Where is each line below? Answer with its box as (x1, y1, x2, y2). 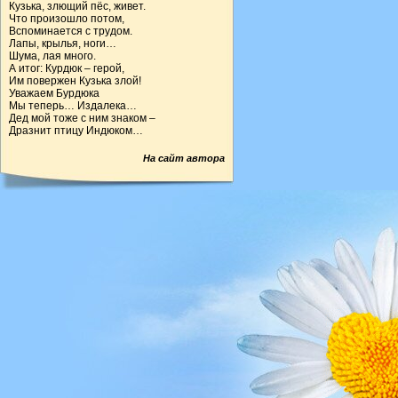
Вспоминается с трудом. (9, 25, 132, 38)
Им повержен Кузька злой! (9, 75, 141, 88)
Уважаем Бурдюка (9, 87, 99, 100)
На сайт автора (143, 153, 225, 164)
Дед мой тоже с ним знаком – (9, 112, 155, 125)
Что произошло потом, (9, 12, 124, 26)
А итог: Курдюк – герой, (9, 62, 124, 76)
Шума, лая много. (9, 50, 96, 63)
